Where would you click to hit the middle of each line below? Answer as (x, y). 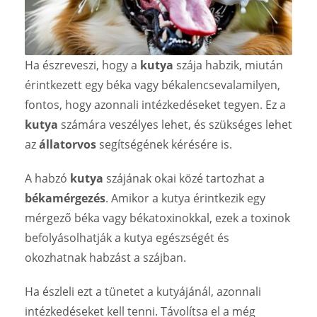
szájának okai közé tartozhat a (184, 178)
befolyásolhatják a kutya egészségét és (127, 237)
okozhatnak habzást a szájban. (105, 257)
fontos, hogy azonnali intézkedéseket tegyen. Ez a (155, 104)
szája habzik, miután (228, 65)
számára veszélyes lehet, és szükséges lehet (175, 124)
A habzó (47, 178)
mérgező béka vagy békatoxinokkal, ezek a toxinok (157, 218)
